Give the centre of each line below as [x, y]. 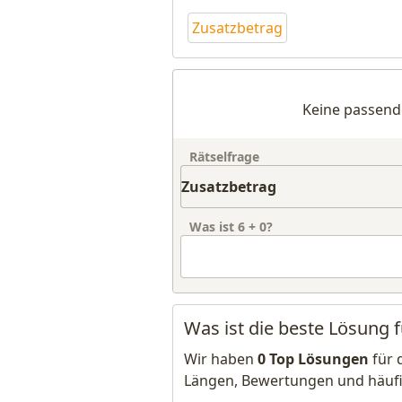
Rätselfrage [224, 157]
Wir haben [221, 359]
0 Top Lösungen [313, 359]
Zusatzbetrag [237, 28]
